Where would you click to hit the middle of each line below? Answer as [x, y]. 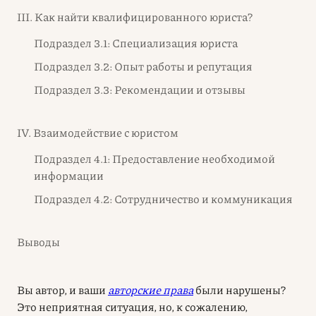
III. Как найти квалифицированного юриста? [135, 16]
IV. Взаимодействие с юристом [98, 132]
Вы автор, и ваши [62, 289]
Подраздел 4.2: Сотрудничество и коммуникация [163, 198]
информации [69, 175]
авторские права [151, 289]
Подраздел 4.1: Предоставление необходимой [154, 158]
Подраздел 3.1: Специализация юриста [136, 42]
